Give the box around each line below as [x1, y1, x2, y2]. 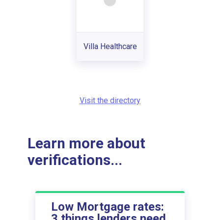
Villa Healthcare [83, 41, 137, 51]
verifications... [27, 152, 122, 169]
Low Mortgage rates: [51, 199, 164, 214]
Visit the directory [80, 95, 140, 105]
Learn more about [27, 135, 145, 152]
